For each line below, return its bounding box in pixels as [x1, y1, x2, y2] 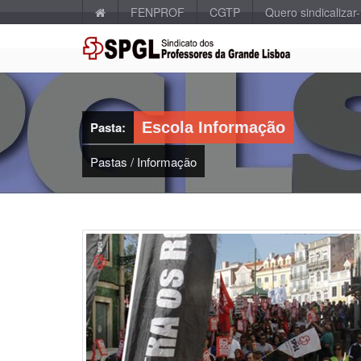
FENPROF [131, 4, 185, 20]
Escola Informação [142, 118, 285, 136]
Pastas [90, 152, 127, 170]
